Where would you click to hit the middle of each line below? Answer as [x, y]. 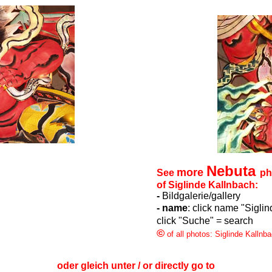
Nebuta [233, 171]
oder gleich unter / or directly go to [136, 266]
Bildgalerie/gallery [200, 196]
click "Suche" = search [205, 221]
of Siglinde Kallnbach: [207, 185]
